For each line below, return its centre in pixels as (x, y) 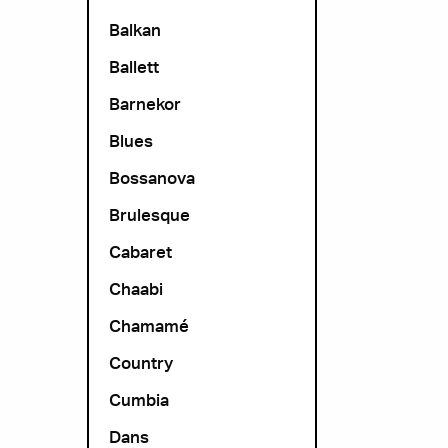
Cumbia (139, 399)
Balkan (135, 29)
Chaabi (136, 288)
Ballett (134, 66)
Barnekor (145, 103)
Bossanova (152, 177)
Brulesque (149, 214)
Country (141, 362)
